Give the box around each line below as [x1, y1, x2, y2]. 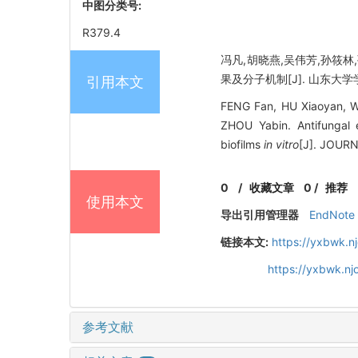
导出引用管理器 [221, 208, 300, 222]
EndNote [308, 208, 355, 222]
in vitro [261, 137, 300, 152]
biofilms [221, 137, 261, 152]
